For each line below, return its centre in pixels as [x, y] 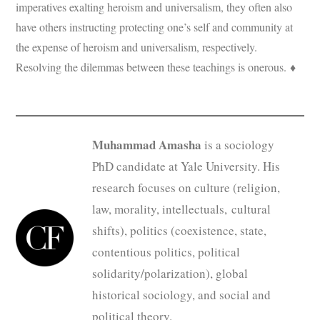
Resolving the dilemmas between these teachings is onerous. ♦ [156, 66]
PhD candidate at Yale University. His [186, 166]
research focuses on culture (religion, [186, 187]
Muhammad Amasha [148, 144]
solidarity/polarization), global [170, 273]
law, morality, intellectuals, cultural [181, 209]
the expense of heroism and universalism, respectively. [137, 46]
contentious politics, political [166, 251]
